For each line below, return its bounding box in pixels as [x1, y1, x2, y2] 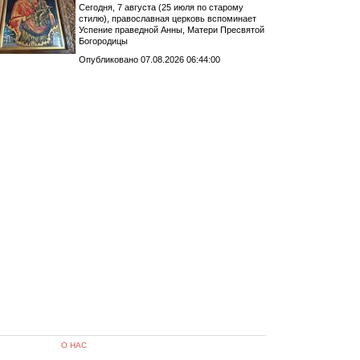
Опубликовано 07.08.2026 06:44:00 [78, 54, 220, 64]
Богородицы [78, 35, 128, 46]
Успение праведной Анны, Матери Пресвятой [78, 24, 264, 35]
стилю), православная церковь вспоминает [78, 13, 256, 23]
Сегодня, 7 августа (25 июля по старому [78, 2, 243, 12]
